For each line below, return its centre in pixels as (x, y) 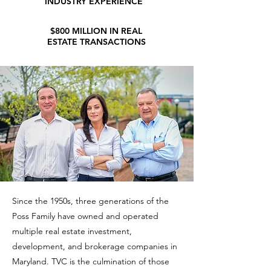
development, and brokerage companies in (95, 246)
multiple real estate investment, (72, 231)
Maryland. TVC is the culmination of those (91, 261)
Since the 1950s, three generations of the (90, 201)
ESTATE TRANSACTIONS (96, 42)
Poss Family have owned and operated (85, 216)
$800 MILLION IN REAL (96, 31)
